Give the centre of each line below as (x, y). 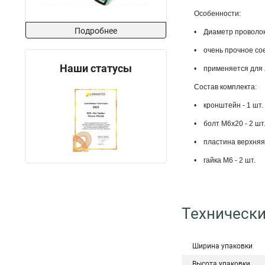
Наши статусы (96, 68)
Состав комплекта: (225, 87)
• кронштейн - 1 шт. (229, 105)
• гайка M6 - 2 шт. (225, 160)
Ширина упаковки (222, 246)
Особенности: (217, 14)
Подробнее (96, 31)
